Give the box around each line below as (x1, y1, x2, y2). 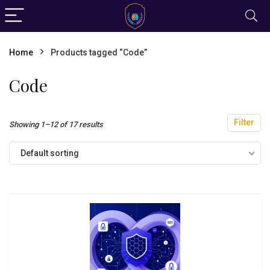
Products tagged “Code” (51, 48, 147, 57)
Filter (234, 118, 254, 128)
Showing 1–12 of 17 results (9, 120, 103, 129)
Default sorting (20, 148, 79, 158)
